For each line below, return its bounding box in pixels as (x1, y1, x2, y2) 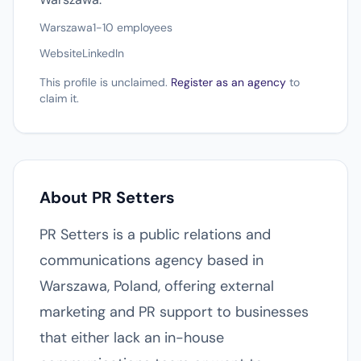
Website (39, 46, 82, 60)
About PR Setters (39, 187, 175, 208)
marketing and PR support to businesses (39, 302, 309, 322)
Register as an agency (171, 75, 286, 89)
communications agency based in (39, 251, 263, 270)
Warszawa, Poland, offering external (39, 276, 274, 296)
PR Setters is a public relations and (39, 225, 271, 244)
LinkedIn (82, 46, 124, 60)
